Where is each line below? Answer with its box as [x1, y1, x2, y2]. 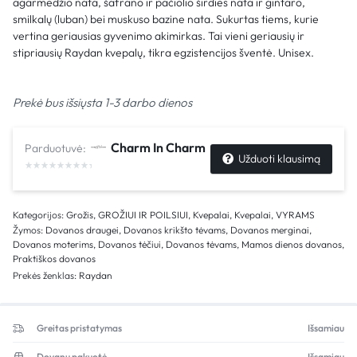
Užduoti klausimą [238, 151, 320, 166]
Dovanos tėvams [166, 238, 237, 251]
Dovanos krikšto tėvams [124, 224, 226, 237]
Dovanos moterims [13, 238, 93, 251]
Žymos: [13, 224, 45, 237]
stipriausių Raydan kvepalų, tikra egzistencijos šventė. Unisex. [13, 45, 314, 60]
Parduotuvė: [25, 140, 88, 155]
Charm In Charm [111, 139, 206, 155]
